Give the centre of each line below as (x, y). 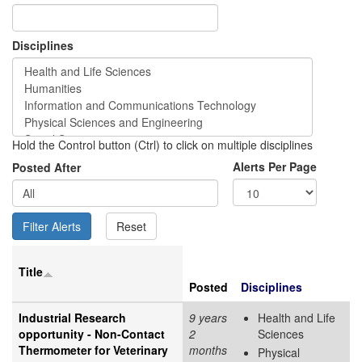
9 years (208, 317)
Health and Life (297, 317)
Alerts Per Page (275, 166)
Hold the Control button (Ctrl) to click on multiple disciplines (162, 144)
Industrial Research (72, 317)
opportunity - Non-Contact (92, 333)
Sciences (281, 333)
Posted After (46, 167)
